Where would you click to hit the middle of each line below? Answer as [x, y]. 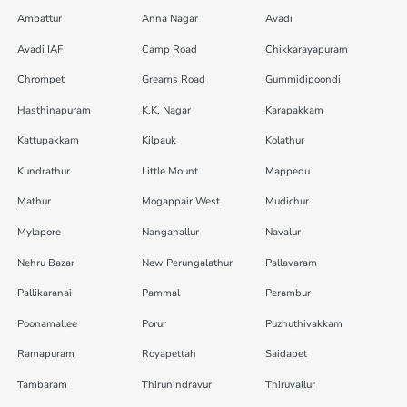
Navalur [283, 233]
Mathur [34, 202]
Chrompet [40, 80]
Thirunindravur [176, 384]
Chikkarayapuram [307, 49]
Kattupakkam [48, 141]
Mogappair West [180, 202]
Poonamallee [47, 323]
